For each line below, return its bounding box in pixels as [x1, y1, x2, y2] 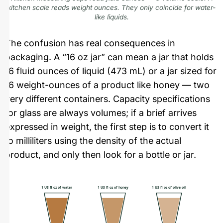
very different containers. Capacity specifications [5, 93, 210, 104]
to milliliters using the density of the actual [5, 135, 181, 146]
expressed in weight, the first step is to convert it [5, 121, 209, 132]
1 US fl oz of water [41, 185, 73, 190]
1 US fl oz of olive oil [152, 185, 186, 190]
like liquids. [94, 13, 129, 21]
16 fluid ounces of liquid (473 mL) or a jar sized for [5, 65, 217, 76]
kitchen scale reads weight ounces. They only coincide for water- [7, 3, 216, 12]
